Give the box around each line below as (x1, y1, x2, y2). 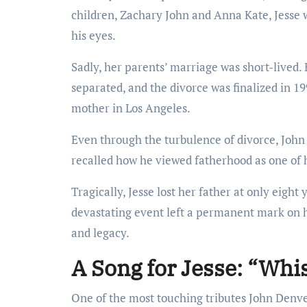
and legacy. (71, 224, 130, 241)
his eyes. (71, 27, 116, 43)
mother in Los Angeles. (71, 99, 191, 116)
